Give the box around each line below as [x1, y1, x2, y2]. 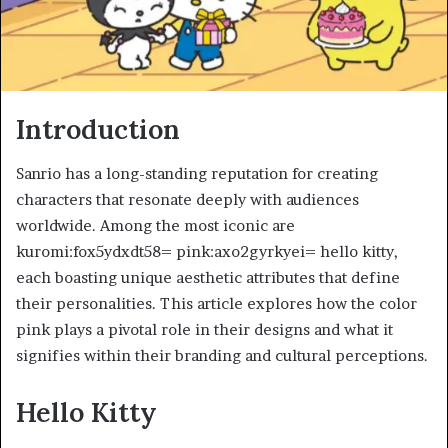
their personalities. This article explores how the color [16, 294, 417, 314]
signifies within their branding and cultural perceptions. [16, 346, 428, 366]
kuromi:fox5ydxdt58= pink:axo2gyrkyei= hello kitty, [16, 242, 398, 262]
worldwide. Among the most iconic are [16, 216, 295, 236]
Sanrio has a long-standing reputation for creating [16, 164, 378, 184]
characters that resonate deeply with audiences [16, 190, 359, 210]
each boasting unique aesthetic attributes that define [16, 268, 400, 288]
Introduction [16, 111, 180, 146]
